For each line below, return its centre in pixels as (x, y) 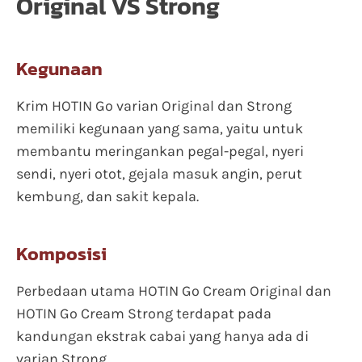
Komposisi (61, 254)
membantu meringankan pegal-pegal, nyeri (160, 151)
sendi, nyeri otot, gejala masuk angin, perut (159, 174)
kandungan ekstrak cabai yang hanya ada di (162, 336)
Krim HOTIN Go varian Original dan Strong (154, 106)
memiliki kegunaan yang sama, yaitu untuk (160, 128)
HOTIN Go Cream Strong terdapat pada (144, 314)
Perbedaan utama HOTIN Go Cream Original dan (174, 291)
